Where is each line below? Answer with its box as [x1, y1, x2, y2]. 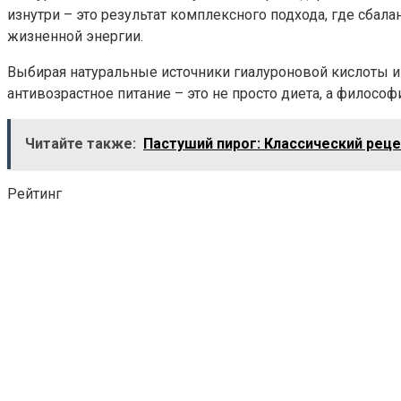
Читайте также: [25, 134, 136, 152]
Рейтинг [7, 184, 62, 202]
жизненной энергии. [7, 27, 143, 45]
